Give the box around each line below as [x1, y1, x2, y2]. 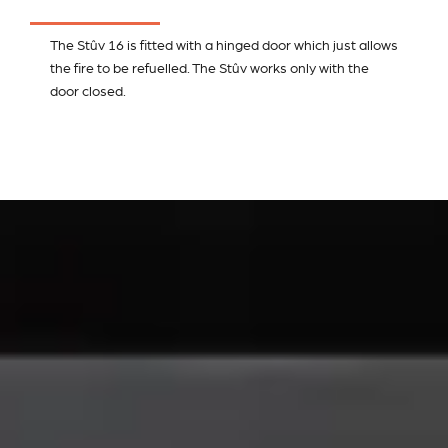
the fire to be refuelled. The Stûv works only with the [50, 60, 369, 77]
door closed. [50, 83, 126, 100]
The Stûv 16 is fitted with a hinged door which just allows [50, 37, 398, 54]
